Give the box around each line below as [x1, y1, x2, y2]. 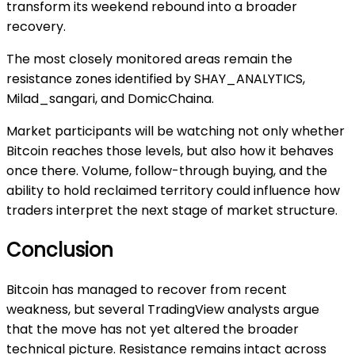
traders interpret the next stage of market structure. [6, 201, 338, 220]
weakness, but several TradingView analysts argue [6, 300, 319, 319]
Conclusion [6, 237, 113, 264]
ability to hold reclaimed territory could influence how [6, 181, 340, 200]
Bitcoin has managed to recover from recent [6, 281, 287, 300]
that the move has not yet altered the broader [6, 320, 299, 339]
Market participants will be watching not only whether [6, 122, 345, 141]
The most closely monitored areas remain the [6, 50, 292, 69]
